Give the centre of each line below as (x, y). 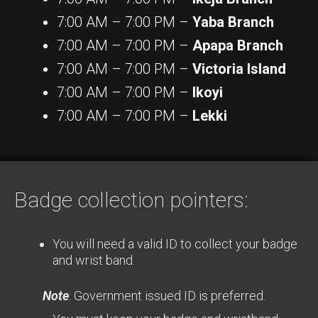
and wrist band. (94, 260)
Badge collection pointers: (131, 199)
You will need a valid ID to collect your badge (175, 243)
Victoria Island (239, 68)
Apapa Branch (238, 45)
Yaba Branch (233, 22)
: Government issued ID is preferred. (167, 295)
